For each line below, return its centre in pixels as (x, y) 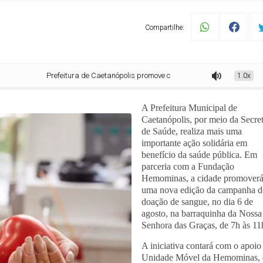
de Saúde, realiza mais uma (192, 131)
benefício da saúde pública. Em (199, 155)
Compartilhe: (165, 28)
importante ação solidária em (194, 143)
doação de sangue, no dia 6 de (197, 202)
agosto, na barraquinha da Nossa (202, 213)
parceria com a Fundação (188, 166)
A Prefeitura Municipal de (189, 108)
